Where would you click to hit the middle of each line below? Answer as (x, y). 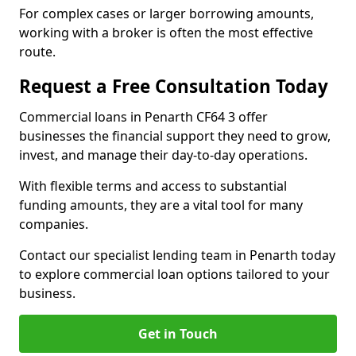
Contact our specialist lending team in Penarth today (177, 255)
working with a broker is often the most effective (166, 33)
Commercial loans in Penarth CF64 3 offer (143, 117)
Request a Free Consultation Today (174, 86)
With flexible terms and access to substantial (153, 186)
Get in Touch (178, 334)
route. (37, 52)
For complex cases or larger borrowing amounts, (166, 14)
